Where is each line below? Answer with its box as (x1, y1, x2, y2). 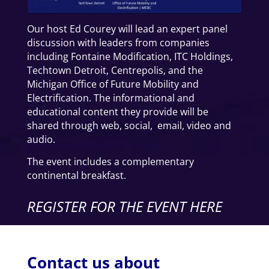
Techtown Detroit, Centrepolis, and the (26, 63, 203, 77)
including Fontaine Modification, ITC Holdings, (26, 49, 233, 63)
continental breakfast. (26, 168, 126, 182)
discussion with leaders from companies (26, 35, 210, 49)
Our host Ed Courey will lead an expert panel (26, 22, 228, 35)
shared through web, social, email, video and (26, 118, 231, 132)
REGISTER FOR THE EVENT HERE (26, 196, 222, 216)
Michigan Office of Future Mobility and (26, 77, 199, 91)
